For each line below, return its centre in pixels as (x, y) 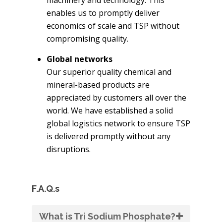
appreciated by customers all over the (116, 97)
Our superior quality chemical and (109, 72)
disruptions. (69, 149)
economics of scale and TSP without (113, 26)
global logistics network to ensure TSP (118, 123)
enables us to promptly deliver (103, 13)
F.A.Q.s (46, 188)
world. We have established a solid (110, 110)
